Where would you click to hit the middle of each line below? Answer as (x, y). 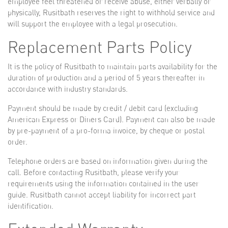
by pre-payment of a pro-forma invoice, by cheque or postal (106, 131)
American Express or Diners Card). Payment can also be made (111, 119)
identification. (31, 206)
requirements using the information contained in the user (103, 183)
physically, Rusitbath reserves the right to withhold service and (111, 12)
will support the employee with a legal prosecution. (93, 24)
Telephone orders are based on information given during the (108, 161)
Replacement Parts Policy (100, 47)
